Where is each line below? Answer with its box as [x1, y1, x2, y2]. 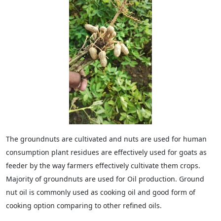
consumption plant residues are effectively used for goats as [6, 147, 207, 157]
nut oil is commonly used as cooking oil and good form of [6, 187, 195, 197]
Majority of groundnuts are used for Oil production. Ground [6, 174, 204, 184]
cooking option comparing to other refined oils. [6, 201, 162, 210]
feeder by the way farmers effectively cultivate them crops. [6, 161, 200, 170]
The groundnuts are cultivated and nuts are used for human [6, 134, 207, 144]
